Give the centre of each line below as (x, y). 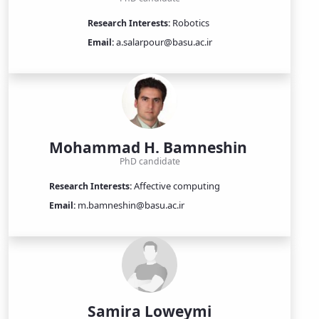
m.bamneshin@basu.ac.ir (130, 205)
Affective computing (176, 186)
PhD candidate (150, 161)
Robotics (189, 23)
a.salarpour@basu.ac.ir (163, 42)
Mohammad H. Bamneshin (150, 148)
